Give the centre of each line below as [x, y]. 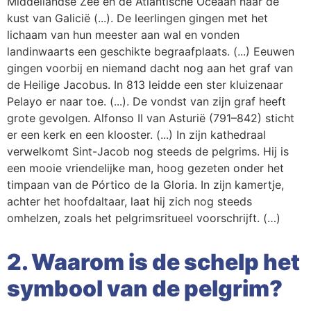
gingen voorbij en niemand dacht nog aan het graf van [150, 68]
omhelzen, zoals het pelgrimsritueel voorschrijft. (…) [144, 218]
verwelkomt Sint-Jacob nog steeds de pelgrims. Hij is [148, 151]
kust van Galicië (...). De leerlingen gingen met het [137, 18]
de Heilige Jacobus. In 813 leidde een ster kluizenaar [145, 85]
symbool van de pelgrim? [145, 288]
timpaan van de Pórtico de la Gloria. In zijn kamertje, [145, 185]
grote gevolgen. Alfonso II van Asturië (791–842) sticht [151, 118]
